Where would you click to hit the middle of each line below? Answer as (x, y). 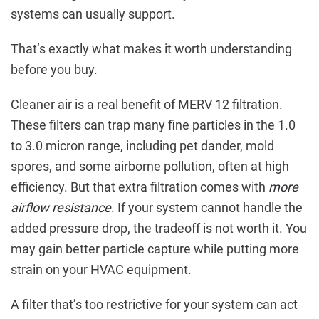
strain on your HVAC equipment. (101, 270)
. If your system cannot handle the (207, 208)
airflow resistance (61, 208)
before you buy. (54, 70)
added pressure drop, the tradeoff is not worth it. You (159, 229)
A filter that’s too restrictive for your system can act (154, 305)
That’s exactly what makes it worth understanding (151, 49)
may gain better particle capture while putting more (155, 249)
